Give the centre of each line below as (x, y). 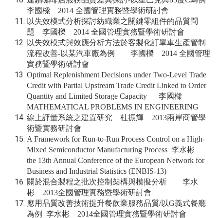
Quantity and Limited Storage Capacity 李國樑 (111, 96)
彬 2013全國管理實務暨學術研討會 (89, 192)
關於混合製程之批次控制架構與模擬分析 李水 (112, 182)
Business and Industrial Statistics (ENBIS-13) (97, 171)
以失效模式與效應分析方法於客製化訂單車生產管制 (116, 42)
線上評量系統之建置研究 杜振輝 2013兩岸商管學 (116, 117)
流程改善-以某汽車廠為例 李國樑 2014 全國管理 (118, 53)
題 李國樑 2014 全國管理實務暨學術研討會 (106, 32)
